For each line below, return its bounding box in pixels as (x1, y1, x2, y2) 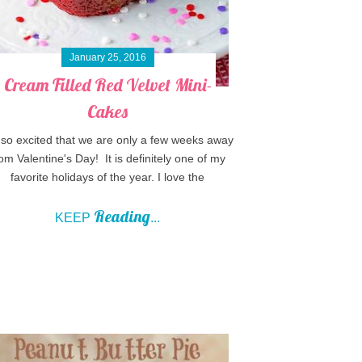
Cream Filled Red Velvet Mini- (3, 73, 212, 96)
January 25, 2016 (69, 51, 146, 63)
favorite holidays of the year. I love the (11, 170, 205, 183)
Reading (94, 205, 151, 226)
